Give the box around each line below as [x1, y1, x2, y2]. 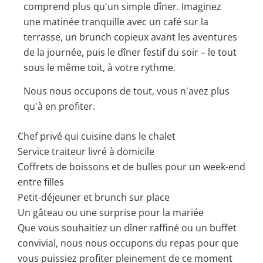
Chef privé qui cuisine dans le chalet [18, 129, 176, 143]
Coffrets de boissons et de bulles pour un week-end [18, 160, 245, 173]
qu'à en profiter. [23, 100, 95, 113]
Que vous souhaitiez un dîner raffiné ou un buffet [18, 221, 237, 234]
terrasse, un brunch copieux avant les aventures [23, 31, 237, 44]
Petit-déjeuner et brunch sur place [18, 190, 170, 204]
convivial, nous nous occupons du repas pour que [18, 236, 238, 249]
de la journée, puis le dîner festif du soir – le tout [23, 46, 237, 59]
